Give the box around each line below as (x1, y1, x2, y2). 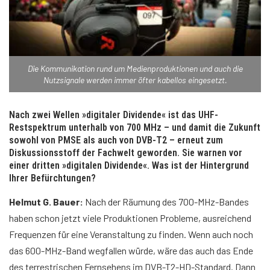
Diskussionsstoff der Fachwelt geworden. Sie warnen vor (9, 147, 242, 159)
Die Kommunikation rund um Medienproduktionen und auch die (27, 63, 243, 74)
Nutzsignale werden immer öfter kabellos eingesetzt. (43, 75, 227, 86)
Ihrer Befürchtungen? (9, 172, 96, 184)
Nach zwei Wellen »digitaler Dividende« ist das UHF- (9, 109, 218, 121)
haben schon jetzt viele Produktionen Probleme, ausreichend (9, 212, 251, 224)
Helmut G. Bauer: (9, 196, 83, 208)
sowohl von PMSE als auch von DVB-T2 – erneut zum (9, 134, 223, 146)
